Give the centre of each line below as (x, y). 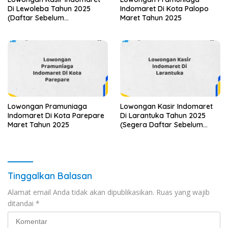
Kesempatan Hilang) (42, 27)
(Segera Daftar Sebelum (162, 125)
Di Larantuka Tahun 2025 (163, 116)
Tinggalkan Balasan (50, 176)
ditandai (22, 204)
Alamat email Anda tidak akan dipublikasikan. (81, 192)
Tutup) (131, 134)
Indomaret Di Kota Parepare (56, 116)
